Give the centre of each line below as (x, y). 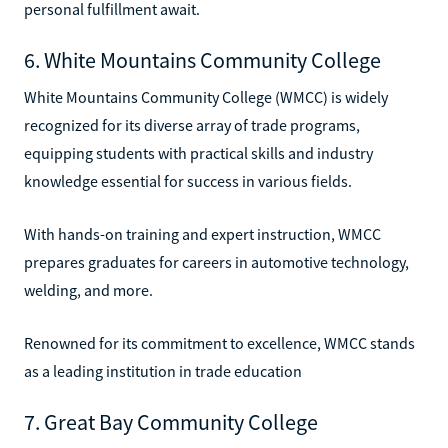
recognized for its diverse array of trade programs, (192, 124)
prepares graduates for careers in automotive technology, (216, 261)
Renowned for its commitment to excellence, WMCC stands (219, 342)
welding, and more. (88, 289)
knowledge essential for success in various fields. (188, 180)
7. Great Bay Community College (171, 421)
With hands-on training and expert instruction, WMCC (202, 233)
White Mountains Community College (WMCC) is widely (206, 96)
